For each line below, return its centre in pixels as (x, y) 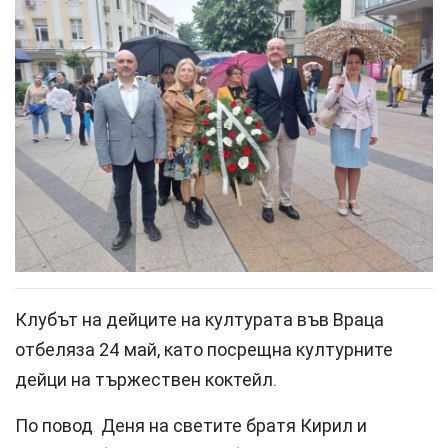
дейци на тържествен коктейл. (146, 379)
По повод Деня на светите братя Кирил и (191, 425)
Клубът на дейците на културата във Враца (199, 319)
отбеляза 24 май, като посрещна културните (204, 349)
